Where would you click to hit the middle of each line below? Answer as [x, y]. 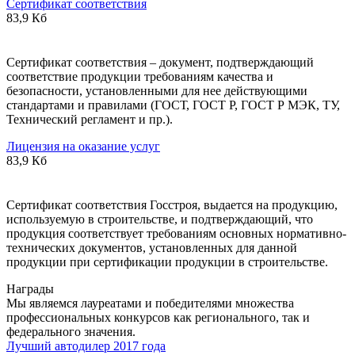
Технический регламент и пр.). [90, 119]
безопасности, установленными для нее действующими [157, 90]
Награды [30, 288]
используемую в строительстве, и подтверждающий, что [160, 219]
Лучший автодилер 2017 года [86, 345]
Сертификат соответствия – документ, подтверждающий [160, 62]
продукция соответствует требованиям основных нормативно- [176, 233]
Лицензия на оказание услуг [83, 146]
